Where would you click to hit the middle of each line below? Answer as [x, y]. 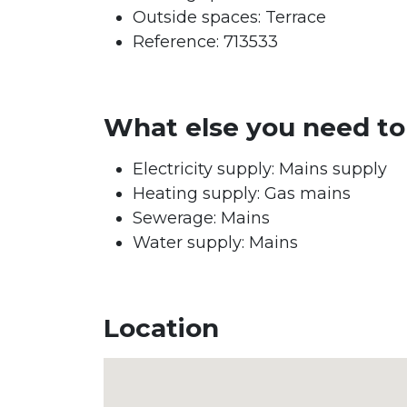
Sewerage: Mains [201, 218]
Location [161, 328]
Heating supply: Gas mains [242, 193]
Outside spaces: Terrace [229, 17]
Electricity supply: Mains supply [260, 169]
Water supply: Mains [215, 242]
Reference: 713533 [205, 41]
